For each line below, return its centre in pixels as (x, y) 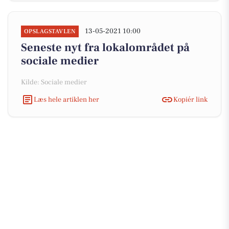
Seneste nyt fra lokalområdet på (105, 48)
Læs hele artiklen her (66, 99)
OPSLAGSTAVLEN (50, 31)
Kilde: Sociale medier (54, 82)
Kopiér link (190, 99)
